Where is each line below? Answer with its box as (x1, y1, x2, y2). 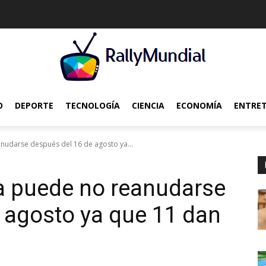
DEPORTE (15, 100, 53, 111)
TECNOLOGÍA (65, 100, 120, 111)
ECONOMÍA (176, 100, 222, 111)
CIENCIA (132, 100, 164, 111)
